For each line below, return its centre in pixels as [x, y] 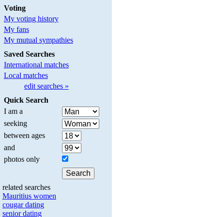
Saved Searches [29, 54]
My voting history [31, 19]
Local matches [26, 76]
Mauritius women [29, 196]
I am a [13, 111]
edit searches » [46, 86]
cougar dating [23, 204]
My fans [16, 30]
